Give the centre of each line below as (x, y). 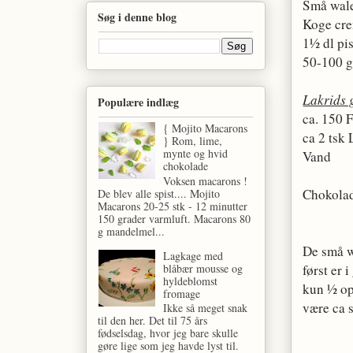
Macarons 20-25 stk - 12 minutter (173, 206)
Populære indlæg (139, 102)
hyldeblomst (191, 281)
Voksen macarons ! (206, 180)
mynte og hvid (196, 153)
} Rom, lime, (193, 140)
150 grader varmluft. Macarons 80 (175, 218)
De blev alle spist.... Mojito (159, 193)
